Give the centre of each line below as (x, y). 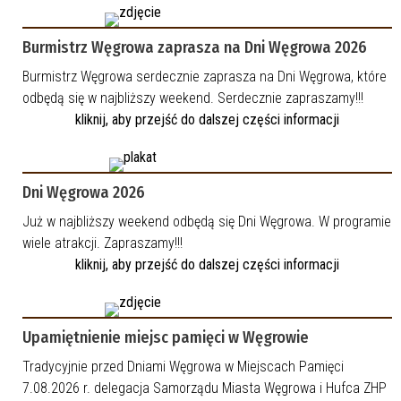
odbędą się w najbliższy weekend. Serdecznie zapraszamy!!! (193, 98)
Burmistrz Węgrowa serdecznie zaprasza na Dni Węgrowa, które (205, 77)
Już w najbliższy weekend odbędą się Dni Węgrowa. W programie (207, 222)
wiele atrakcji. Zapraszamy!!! (102, 243)
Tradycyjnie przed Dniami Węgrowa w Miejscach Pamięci (183, 367)
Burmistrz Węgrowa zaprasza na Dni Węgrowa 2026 (195, 48)
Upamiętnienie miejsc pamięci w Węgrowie (166, 338)
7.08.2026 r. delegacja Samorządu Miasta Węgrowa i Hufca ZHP (205, 388)
